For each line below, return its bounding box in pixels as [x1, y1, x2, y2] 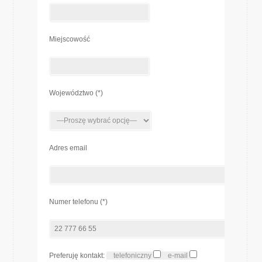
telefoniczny [113, 251, 151, 260]
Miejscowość [49, 35, 90, 43]
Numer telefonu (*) [49, 198, 108, 206]
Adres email [49, 144, 87, 152]
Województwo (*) [49, 89, 103, 97]
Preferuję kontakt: [49, 251, 106, 260]
